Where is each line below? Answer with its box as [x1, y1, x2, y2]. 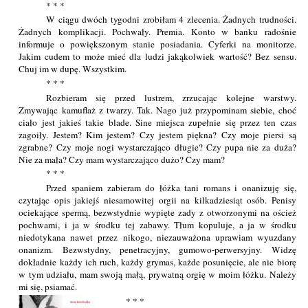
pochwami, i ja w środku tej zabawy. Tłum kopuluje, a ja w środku [19, 218, 296, 231]
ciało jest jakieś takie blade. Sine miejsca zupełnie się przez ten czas [19, 115, 296, 129]
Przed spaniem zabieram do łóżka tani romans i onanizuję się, [46, 181, 296, 194]
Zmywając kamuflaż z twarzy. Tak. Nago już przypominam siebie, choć [19, 103, 296, 116]
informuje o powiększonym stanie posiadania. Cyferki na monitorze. [19, 38, 296, 51]
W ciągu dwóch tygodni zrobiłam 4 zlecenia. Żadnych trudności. [46, 13, 296, 26]
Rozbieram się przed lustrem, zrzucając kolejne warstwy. [46, 91, 296, 104]
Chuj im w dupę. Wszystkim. [19, 63, 127, 76]
